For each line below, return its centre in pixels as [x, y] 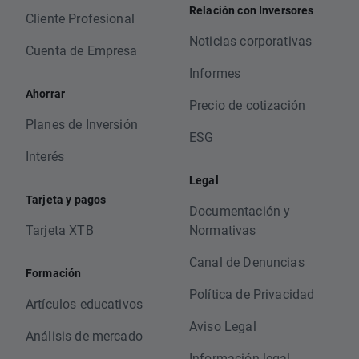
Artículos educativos [84, 304]
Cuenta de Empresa [82, 50]
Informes [215, 73]
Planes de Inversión [82, 124]
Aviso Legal [223, 326]
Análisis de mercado [84, 336]
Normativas [223, 230]
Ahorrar [46, 94]
